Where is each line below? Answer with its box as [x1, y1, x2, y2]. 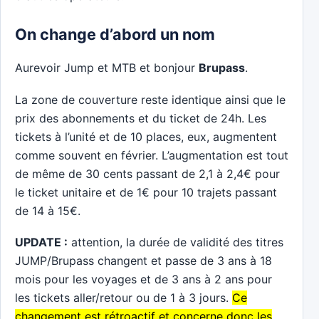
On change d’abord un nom [15, 24, 215, 43]
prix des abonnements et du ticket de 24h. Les [15, 110, 266, 125]
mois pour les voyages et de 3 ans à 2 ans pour [15, 272, 272, 287]
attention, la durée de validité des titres [68, 235, 283, 250]
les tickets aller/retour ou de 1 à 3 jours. [15, 291, 232, 305]
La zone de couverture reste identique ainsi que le [15, 92, 286, 107]
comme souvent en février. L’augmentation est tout [15, 147, 288, 162]
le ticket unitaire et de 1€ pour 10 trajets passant [15, 184, 277, 199]
